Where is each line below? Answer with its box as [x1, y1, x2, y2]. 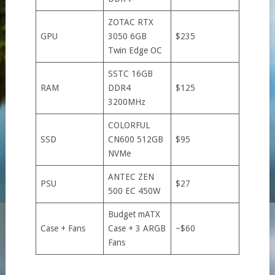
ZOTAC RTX [107, 17, 153, 27]
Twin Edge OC [107, 45, 162, 55]
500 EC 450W [107, 185, 160, 196]
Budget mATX [107, 209, 160, 219]
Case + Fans [40, 223, 85, 233]
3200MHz [107, 96, 145, 107]
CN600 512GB [107, 134, 163, 144]
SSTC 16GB [107, 68, 153, 79]
